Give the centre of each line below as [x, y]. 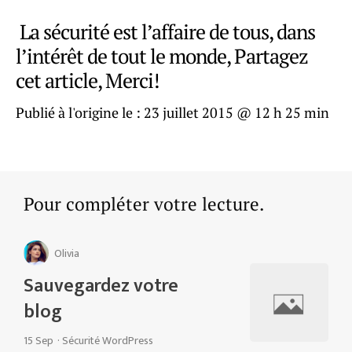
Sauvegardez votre [101, 286]
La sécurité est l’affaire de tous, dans [165, 32]
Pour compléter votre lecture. [144, 204]
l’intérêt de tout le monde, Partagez [162, 56]
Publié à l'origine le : [80, 113]
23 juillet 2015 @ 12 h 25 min [236, 113]
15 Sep [38, 341]
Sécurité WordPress [108, 341]
